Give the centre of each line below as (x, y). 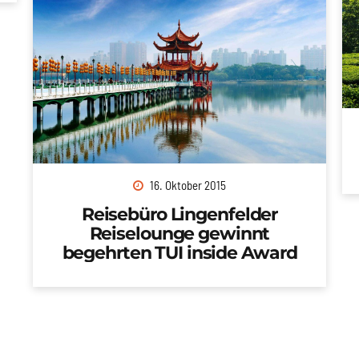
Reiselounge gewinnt (179, 233)
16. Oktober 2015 (188, 185)
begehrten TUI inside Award (179, 252)
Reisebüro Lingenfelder (179, 214)
